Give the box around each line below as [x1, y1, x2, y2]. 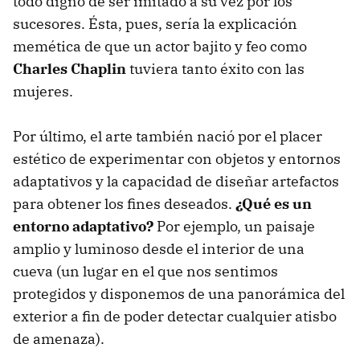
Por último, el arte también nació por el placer [13, 127, 322, 145]
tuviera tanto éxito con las [126, 59, 305, 78]
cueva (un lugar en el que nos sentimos [13, 262, 278, 280]
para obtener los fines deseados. [13, 194, 235, 213]
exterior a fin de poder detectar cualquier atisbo [13, 307, 337, 325]
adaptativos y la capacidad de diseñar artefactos [13, 172, 339, 190]
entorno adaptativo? [13, 217, 153, 235]
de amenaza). [13, 329, 104, 348]
